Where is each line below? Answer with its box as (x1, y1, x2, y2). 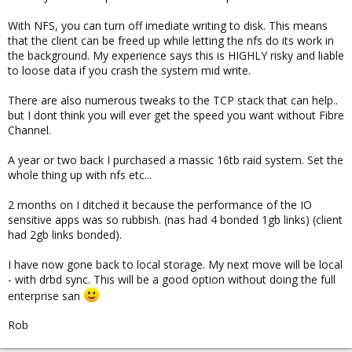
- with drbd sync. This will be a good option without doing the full (8, 271, 335, 287)
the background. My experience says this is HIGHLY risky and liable (8, 47, 344, 63)
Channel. (8, 122, 51, 137)
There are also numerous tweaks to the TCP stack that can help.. (8, 92, 338, 108)
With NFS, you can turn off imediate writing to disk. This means (8, 17, 328, 33)
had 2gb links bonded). (8, 226, 122, 242)
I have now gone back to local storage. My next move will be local (8, 256, 343, 272)
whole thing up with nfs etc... (8, 167, 152, 182)
